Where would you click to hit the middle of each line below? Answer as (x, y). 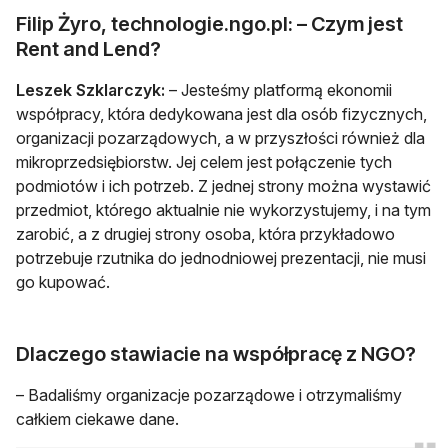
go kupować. (63, 281)
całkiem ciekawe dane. (97, 418)
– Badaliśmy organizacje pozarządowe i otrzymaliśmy (209, 394)
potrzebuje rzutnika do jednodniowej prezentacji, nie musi (221, 257)
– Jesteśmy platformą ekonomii (278, 89)
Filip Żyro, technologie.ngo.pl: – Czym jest (209, 23)
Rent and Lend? (88, 48)
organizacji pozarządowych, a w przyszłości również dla (220, 137)
